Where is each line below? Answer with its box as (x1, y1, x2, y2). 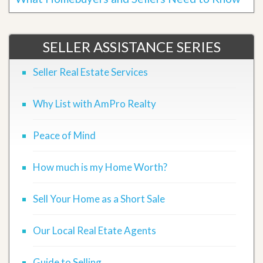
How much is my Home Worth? (33, 161, 167, 173)
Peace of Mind (33, 129, 96, 141)
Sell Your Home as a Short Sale (33, 193, 165, 205)
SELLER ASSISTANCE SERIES (42, 38, 221, 55)
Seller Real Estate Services (33, 66, 148, 78)
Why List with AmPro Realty (33, 97, 156, 110)
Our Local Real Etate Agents (33, 224, 156, 237)
